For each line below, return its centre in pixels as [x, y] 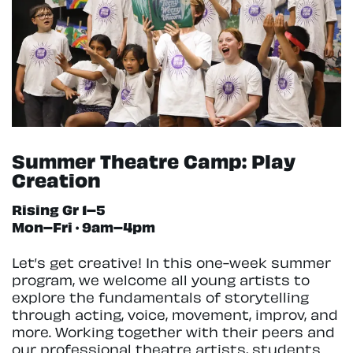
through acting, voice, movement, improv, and [175, 313]
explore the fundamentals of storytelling [160, 295]
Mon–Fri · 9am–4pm [84, 226]
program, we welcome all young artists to [161, 278]
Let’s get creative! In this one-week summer [171, 261]
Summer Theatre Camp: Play [154, 160]
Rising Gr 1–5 [59, 209]
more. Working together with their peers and [173, 330]
